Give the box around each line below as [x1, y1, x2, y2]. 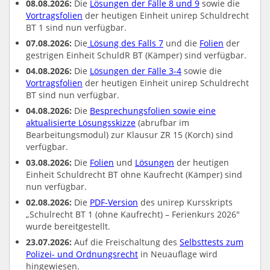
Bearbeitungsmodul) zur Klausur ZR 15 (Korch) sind [26, 128, 233, 140]
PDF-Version [90, 196, 138, 208]
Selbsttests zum [180, 236, 243, 248]
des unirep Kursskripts [138, 196, 233, 208]
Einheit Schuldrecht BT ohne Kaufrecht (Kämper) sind [26, 168, 242, 180]
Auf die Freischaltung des [74, 236, 180, 248]
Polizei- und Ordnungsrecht [26, 248, 138, 260]
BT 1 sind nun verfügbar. [26, 21, 127, 33]
